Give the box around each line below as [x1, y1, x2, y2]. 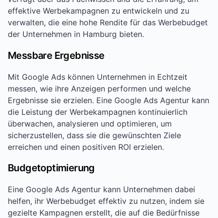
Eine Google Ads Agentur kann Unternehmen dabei [8, 184, 195, 194]
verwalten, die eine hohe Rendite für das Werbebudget [8, 18, 208, 28]
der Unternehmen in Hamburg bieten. [8, 29, 144, 39]
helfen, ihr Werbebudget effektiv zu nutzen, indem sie [8, 196, 204, 206]
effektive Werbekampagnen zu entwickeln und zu [8, 6, 189, 16]
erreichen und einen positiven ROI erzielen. [8, 142, 164, 152]
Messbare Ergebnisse [8, 49, 105, 61]
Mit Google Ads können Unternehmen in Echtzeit [8, 72, 187, 82]
